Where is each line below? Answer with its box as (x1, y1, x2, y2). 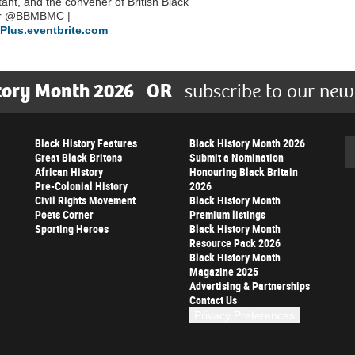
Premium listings (189, 206, 265, 222)
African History (35, 163, 103, 179)
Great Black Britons (35, 149, 122, 165)
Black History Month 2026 (189, 135, 305, 151)
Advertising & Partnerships (189, 277, 310, 293)
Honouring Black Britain (189, 163, 298, 179)
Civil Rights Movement (35, 192, 136, 208)
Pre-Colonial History (35, 177, 128, 193)
